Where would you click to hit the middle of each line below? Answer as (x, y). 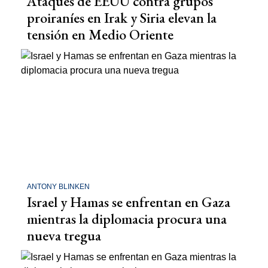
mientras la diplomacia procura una (127, 218)
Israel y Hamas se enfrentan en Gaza (129, 202)
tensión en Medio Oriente (100, 35)
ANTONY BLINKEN (58, 186)
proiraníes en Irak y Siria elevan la (122, 18)
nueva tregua (64, 235)
